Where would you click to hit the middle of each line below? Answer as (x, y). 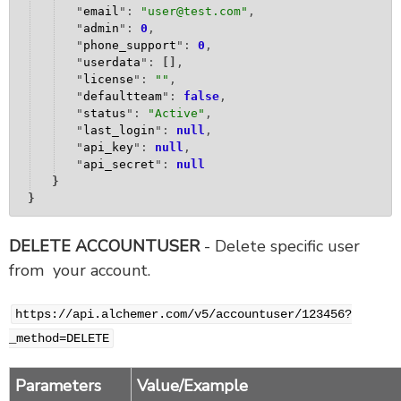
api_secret (119, 164)
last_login (119, 130)
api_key (108, 147)
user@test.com (194, 11)
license (108, 79)
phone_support (130, 45)
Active (176, 113)
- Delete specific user (280, 246)
